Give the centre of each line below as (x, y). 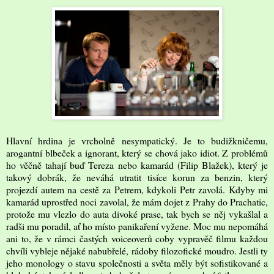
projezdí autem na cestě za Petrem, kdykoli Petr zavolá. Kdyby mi (137, 189)
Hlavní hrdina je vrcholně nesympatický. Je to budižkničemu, (137, 140)
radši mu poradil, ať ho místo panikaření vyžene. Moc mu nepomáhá (137, 226)
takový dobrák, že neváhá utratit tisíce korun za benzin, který (137, 177)
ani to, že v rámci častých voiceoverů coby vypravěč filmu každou (137, 238)
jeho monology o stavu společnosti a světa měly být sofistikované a (137, 262)
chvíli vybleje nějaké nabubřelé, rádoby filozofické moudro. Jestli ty (137, 250)
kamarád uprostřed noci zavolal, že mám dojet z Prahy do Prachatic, (137, 201)
